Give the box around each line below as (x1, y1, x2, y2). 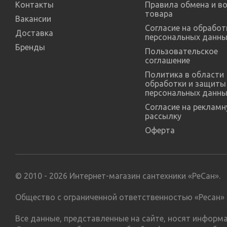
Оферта (144, 126, 175, 135)
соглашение (144, 56, 190, 65)
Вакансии (15, 14, 51, 23)
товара (144, 9, 173, 18)
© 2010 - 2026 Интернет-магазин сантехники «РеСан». (15, 171, 220, 180)
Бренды (15, 43, 45, 52)
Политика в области (144, 70, 224, 79)
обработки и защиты (144, 79, 226, 88)
